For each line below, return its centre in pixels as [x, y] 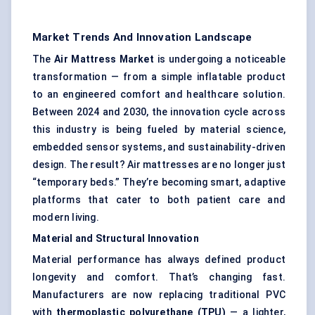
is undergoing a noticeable [219, 59]
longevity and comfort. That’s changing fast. [159, 277]
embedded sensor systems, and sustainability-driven [159, 147]
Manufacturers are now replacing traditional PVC [159, 295]
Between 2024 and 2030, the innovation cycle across [159, 112]
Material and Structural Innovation [116, 239]
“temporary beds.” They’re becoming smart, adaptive [159, 182]
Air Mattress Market [104, 59]
